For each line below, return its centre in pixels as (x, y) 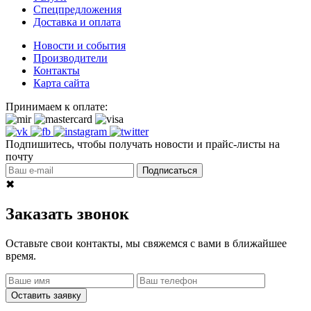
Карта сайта (61, 83)
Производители (70, 58)
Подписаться (170, 170)
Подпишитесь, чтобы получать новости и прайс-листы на (143, 144)
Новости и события (79, 45)
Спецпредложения (77, 9)
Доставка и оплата (77, 22)
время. (21, 255)
